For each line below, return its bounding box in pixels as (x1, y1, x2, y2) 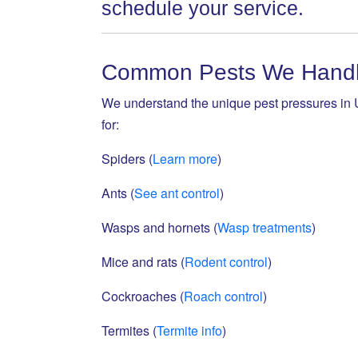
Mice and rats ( (101, 253, 185, 271)
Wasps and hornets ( (101, 218, 217, 237)
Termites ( (101, 321, 157, 340)
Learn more (153, 149, 217, 168)
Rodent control (185, 253, 268, 271)
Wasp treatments (217, 218, 312, 237)
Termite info (157, 321, 222, 340)
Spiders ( (101, 149, 153, 168)
